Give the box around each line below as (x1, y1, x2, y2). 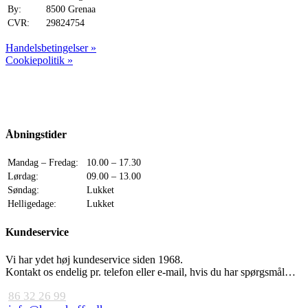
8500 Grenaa (43, 3, 96, 14)
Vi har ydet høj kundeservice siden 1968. (5, 253, 183, 265)
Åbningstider (5, 128, 67, 140)
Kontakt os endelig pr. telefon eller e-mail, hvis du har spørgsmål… (5, 265, 296, 278)
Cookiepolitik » (5, 54, 73, 66)
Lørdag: (8, 171, 38, 182)
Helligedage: (8, 199, 56, 210)
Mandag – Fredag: (8, 157, 84, 168)
